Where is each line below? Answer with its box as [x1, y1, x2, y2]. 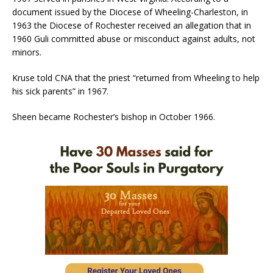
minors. [12, 46, 41, 58]
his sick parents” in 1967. [12, 85, 108, 97]
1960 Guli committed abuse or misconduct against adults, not [12, 32, 255, 44]
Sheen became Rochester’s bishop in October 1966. [12, 110, 215, 122]
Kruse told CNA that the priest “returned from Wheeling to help [12, 71, 260, 83]
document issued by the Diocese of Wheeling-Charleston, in [12, 5, 248, 18]
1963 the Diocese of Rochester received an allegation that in [12, 19, 251, 31]
